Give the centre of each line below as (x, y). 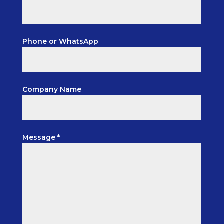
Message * (41, 138)
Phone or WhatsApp (60, 42)
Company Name (52, 90)
